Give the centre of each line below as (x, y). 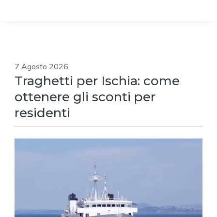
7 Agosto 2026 (41, 67)
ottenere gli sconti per (85, 97)
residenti (42, 113)
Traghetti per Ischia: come (97, 81)
